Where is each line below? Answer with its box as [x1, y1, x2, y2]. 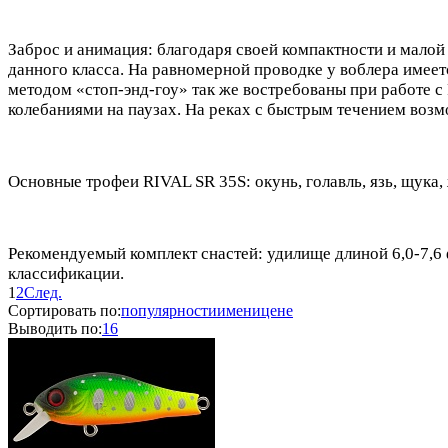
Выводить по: [8, 319, 102, 337]
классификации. [8, 263, 124, 283]
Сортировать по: [8, 301, 121, 319]
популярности [121, 301, 217, 319]
